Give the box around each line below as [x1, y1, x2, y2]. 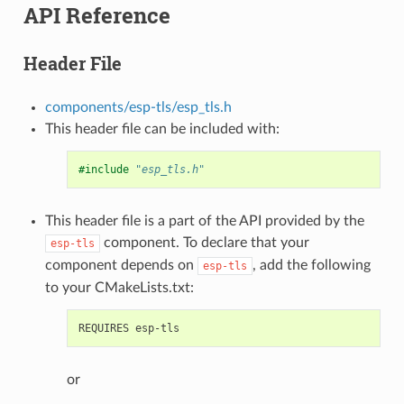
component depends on [44, 257, 197, 272]
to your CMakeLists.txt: [44, 280, 194, 295]
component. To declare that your [99, 234, 309, 250]
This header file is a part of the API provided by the [44, 213, 364, 228]
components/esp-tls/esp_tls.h [44, 99, 232, 115]
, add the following [252, 257, 371, 272]
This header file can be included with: [44, 121, 280, 136]
